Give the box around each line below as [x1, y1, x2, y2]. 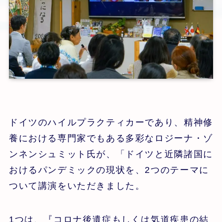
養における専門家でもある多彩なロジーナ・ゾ [8, 133, 213, 143]
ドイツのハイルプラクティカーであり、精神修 [8, 117, 213, 127]
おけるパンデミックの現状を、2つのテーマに [8, 165, 209, 175]
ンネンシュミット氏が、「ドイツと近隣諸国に [8, 149, 213, 159]
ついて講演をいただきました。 [8, 180, 145, 191]
